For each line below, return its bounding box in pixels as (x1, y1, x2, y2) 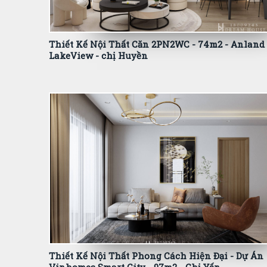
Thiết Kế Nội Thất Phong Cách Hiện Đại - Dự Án (49, 250, 263, 262)
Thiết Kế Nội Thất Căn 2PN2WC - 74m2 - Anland (49, 38, 265, 50)
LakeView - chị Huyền (49, 49, 148, 61)
